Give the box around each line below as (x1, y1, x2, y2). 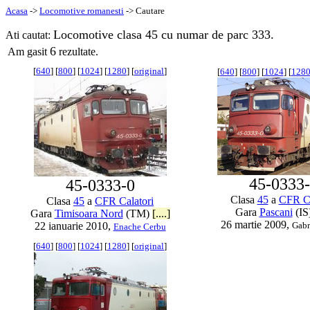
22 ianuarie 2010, (34, 220, 113, 232)
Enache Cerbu (113, 221, 166, 232)
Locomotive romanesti (39, 6, 124, 16)
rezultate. (56, 46, 98, 57)
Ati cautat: (6, 29, 53, 41)
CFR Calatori (95, 195, 154, 207)
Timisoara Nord (54, 208, 123, 219)
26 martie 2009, (221, 219, 292, 230)
